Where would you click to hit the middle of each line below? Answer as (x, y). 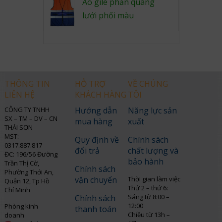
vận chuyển (96, 180)
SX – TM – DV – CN (31, 118)
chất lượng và (153, 150)
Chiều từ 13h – (149, 214)
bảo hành (146, 161)
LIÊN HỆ (19, 94)
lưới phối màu (108, 15)
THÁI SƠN (18, 127)
